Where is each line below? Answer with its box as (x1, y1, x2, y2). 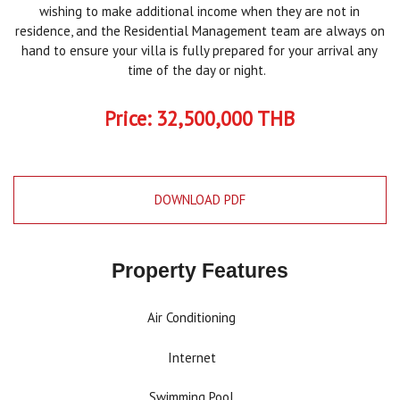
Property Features (111, 259, 288, 282)
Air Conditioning (147, 309, 237, 326)
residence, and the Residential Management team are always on (14, 22, 385, 39)
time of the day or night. (127, 62, 272, 79)
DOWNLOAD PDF (154, 191, 246, 209)
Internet (167, 348, 216, 366)
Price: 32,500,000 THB (104, 105, 296, 132)
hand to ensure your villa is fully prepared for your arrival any (21, 42, 379, 59)
